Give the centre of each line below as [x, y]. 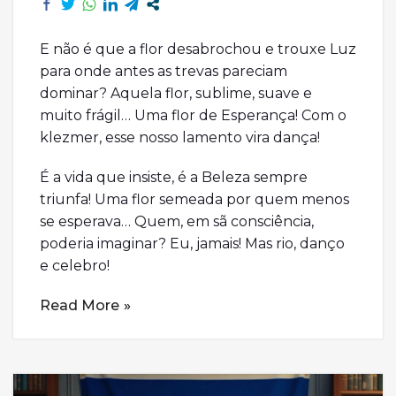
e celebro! [75, 266]
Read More [80, 306]
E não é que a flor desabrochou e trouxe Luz [198, 49]
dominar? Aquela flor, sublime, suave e [176, 94]
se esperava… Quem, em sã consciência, [177, 222]
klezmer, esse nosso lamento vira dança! [180, 138]
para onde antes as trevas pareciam [164, 72]
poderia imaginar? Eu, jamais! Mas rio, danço [192, 244]
